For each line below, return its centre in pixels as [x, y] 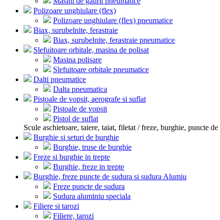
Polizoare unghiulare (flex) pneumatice [113, 20]
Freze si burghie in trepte [72, 157]
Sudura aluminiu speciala [92, 196]
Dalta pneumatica [80, 89]
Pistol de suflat [76, 119]
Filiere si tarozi [56, 206]
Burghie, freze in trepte [89, 167]
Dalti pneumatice [60, 79]
